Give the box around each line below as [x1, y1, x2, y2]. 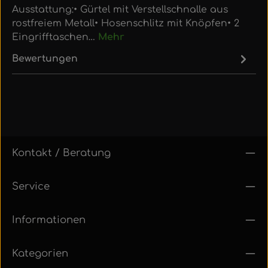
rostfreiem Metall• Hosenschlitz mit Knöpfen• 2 [12, 17, 239, 29]
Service [12, 180, 50, 192]
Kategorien [12, 247, 68, 259]
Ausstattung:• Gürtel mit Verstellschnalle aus [12, 4, 228, 15]
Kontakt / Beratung [12, 147, 111, 159]
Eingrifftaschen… [12, 31, 98, 42]
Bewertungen [12, 53, 78, 64]
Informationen [12, 214, 86, 226]
